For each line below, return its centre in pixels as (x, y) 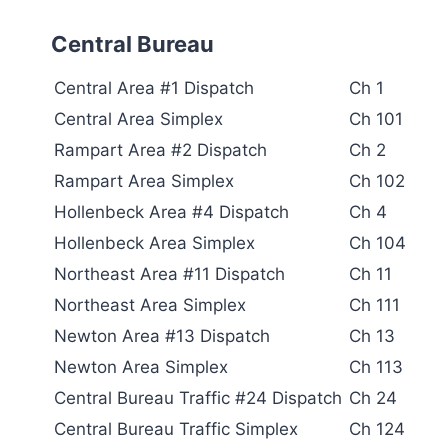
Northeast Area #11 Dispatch (169, 273)
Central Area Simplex (138, 118)
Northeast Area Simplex (150, 304)
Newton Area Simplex (141, 366)
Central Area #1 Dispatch (154, 87)
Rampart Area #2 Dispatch (160, 149)
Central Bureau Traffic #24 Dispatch (198, 397)
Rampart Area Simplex (144, 180)
